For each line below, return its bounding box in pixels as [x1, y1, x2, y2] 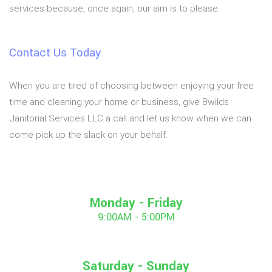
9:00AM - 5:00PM [97, 210, 175, 225]
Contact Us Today [9, 44, 101, 61]
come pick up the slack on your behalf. [9, 128, 168, 142]
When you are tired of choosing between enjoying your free [9, 79, 254, 93]
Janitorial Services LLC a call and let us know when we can [9, 112, 251, 126]
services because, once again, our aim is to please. [9, 2, 220, 16]
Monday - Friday [89, 194, 183, 212]
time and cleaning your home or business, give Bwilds [9, 95, 229, 109]
